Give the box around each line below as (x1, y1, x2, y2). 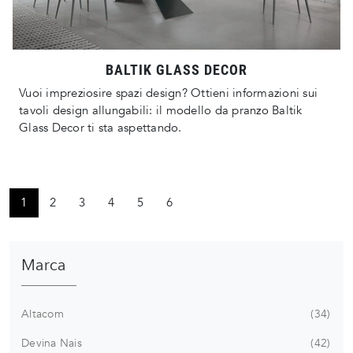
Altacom (21, 306, 64, 321)
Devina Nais (21, 335, 82, 351)
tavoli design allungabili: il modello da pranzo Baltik (19, 102, 303, 119)
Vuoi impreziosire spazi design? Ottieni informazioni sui (19, 85, 318, 102)
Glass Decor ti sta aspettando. (19, 120, 182, 136)
